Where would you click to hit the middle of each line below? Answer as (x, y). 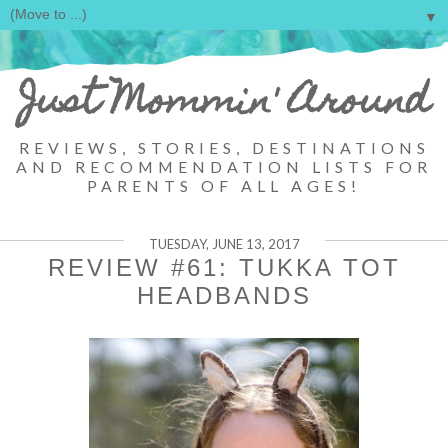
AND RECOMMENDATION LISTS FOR (224, 166)
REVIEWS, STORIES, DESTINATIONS (224, 147)
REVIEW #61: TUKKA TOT (224, 267)
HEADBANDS (224, 295)
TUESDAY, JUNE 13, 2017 (224, 244)
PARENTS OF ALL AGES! (224, 185)
